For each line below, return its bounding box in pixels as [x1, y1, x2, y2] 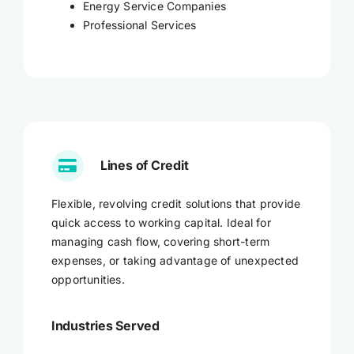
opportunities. [51, 273, 125, 287]
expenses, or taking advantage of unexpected [51, 254, 299, 268]
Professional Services [82, 18, 197, 32]
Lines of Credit [100, 157, 189, 174]
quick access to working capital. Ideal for [51, 216, 271, 230]
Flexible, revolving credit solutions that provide [51, 197, 301, 211]
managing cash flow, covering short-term [51, 235, 270, 249]
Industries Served [51, 318, 160, 334]
